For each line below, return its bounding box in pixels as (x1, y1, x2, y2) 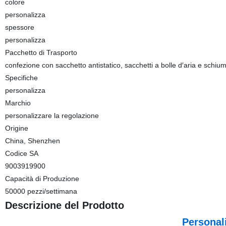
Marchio (5, 99, 31, 107)
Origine (5, 124, 28, 132)
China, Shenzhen (5, 137, 60, 145)
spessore (5, 23, 34, 31)
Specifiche (5, 74, 38, 82)
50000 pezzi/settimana (5, 187, 77, 195)
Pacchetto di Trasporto (5, 48, 77, 56)
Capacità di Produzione (5, 175, 79, 183)
